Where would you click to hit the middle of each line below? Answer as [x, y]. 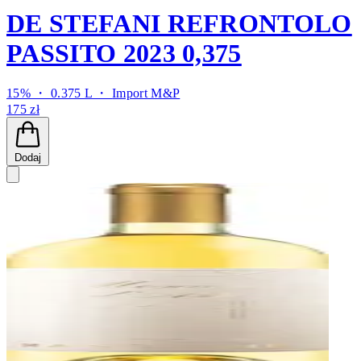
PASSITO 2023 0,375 [124, 53]
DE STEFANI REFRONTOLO [179, 23]
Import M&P [146, 93]
